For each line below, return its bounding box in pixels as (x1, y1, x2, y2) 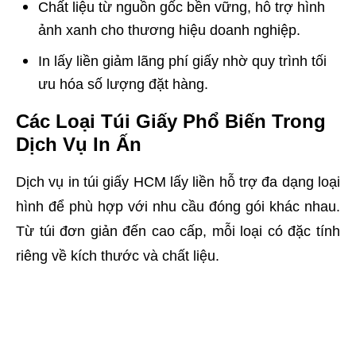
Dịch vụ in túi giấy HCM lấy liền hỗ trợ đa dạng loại (16, 174, 340, 191)
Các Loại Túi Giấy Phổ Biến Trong (16, 110, 326, 132)
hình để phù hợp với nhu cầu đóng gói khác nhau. (16, 199, 340, 215)
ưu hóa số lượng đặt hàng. (38, 76, 208, 93)
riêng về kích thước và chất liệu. (16, 248, 219, 265)
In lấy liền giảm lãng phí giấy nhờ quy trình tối (38, 53, 327, 70)
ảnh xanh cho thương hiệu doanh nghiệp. (38, 21, 300, 38)
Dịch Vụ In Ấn (16, 133, 141, 155)
